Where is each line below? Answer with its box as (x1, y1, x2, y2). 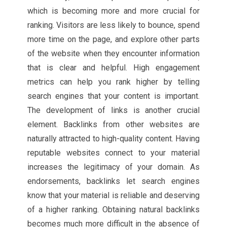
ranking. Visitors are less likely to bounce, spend (27, 20, 200, 30)
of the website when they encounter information (27, 49, 200, 58)
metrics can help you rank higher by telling (27, 77, 200, 87)
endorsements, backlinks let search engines (27, 176, 200, 186)
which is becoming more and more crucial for (27, 6, 200, 16)
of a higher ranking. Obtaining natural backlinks (27, 205, 200, 214)
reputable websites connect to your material (27, 148, 200, 158)
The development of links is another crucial (27, 105, 200, 115)
